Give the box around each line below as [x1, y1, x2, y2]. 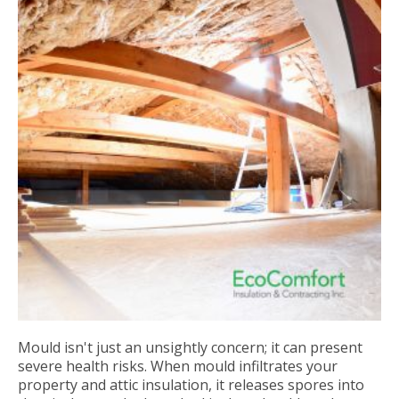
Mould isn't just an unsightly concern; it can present [18, 338, 362, 357]
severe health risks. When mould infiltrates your [18, 356, 338, 376]
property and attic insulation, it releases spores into [18, 375, 364, 395]
